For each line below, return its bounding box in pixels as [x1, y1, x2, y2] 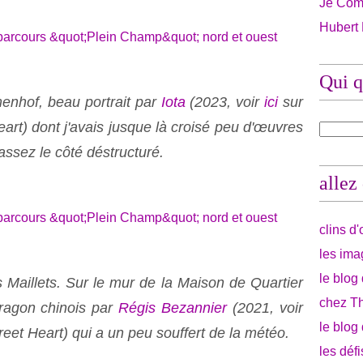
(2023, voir [185, 94, 265, 110]
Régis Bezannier [118, 300, 228, 316]
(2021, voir [227, 300, 304, 316]
